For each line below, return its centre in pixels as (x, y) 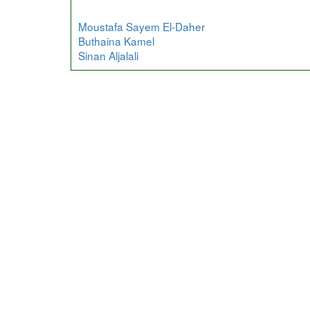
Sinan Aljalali (108, 55)
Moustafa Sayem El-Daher (142, 26)
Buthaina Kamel (116, 40)
